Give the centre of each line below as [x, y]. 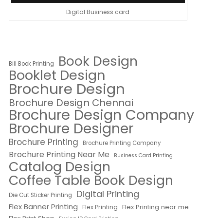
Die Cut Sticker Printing [40, 195]
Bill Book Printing [31, 64]
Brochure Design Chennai [71, 103]
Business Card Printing [143, 156]
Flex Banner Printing [43, 207]
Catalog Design [59, 167]
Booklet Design [57, 75]
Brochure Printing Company [121, 143]
